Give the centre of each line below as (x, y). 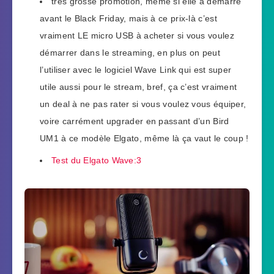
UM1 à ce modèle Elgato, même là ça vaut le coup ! (144, 138)
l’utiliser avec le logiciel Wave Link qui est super (136, 69)
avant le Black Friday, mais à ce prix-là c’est (128, 18)
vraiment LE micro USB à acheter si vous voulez (137, 35)
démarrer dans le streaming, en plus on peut (130, 52)
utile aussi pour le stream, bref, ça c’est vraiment (139, 87)
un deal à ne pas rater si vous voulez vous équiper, (143, 104)
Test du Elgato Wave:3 (97, 160)
